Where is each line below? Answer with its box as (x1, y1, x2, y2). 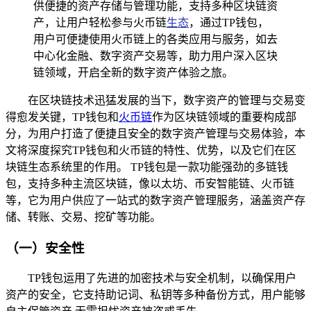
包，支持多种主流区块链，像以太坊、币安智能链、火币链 (6, 177, 294, 190)
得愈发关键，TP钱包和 (6, 110, 119, 123)
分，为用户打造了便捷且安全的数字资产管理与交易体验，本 (6, 127, 305, 140)
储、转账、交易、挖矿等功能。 (6, 210, 161, 223)
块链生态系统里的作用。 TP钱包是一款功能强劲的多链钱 (6, 160, 288, 173)
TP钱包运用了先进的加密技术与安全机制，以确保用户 (28, 272, 296, 285)
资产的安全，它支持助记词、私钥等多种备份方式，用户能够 (6, 289, 305, 301)
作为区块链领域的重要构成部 (152, 110, 296, 123)
